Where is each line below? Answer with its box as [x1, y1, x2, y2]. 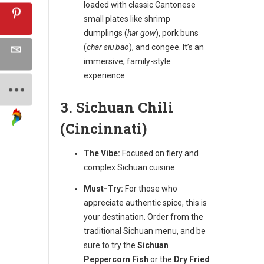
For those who [123, 183, 177, 193]
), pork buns [156, 28, 199, 38]
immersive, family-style [84, 56, 171, 66]
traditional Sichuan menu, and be [84, 226, 206, 236]
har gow [127, 28, 156, 38]
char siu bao [87, 42, 129, 52]
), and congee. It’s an [129, 42, 204, 52]
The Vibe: [84, 148, 120, 158]
